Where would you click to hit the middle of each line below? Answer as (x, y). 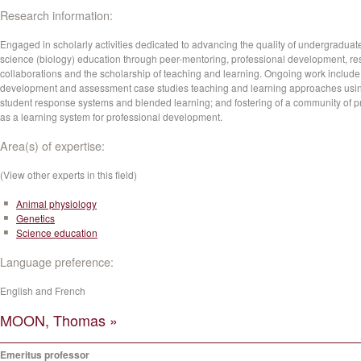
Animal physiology (56, 203)
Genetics (35, 218)
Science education (57, 232)
